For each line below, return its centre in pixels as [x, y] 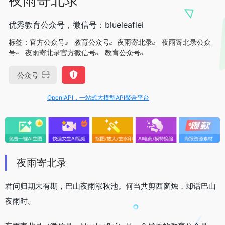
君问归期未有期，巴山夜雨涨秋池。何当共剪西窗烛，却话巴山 [110, 186]
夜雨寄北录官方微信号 [60, 52]
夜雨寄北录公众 [186, 42]
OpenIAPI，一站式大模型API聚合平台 [85, 97]
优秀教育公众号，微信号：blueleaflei [76, 24]
